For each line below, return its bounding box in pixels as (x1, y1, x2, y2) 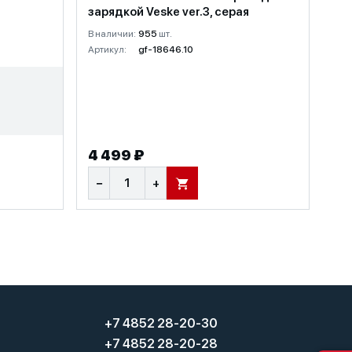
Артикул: (88, 44, 126, 55)
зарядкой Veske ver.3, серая (88, 5, 249, 19)
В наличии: (88, 28, 136, 39)
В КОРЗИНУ (181, 182, 236, 194)
